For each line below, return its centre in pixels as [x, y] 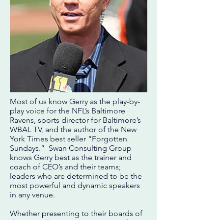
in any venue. [32, 195]
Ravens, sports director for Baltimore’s [75, 120]
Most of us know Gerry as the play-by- [75, 101]
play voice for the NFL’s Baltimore [68, 111]
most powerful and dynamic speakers [75, 185]
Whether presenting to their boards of [76, 213]
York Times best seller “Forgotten [69, 139]
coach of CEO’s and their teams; [65, 167]
